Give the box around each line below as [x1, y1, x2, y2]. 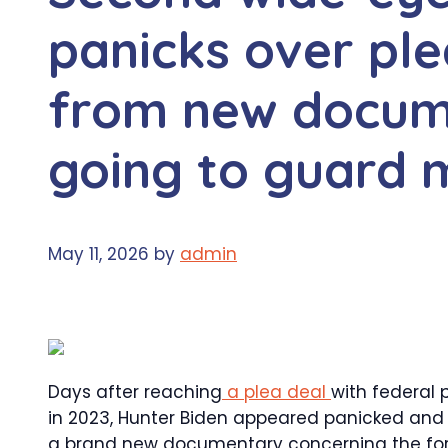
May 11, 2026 [48, 242, 149, 266]
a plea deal [222, 380, 331, 404]
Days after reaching [48, 380, 222, 404]
